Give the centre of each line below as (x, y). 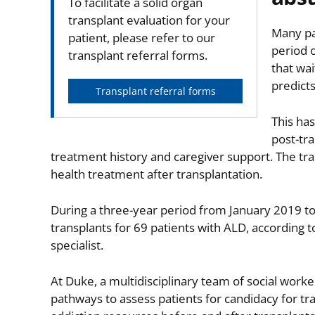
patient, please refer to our (142, 38)
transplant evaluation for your (149, 20)
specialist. (77, 245)
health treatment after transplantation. (156, 174)
